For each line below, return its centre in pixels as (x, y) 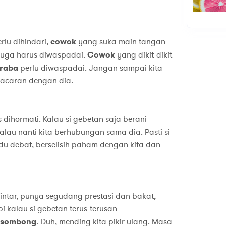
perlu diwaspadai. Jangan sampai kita (90, 68)
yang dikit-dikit (143, 55)
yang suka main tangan (121, 42)
